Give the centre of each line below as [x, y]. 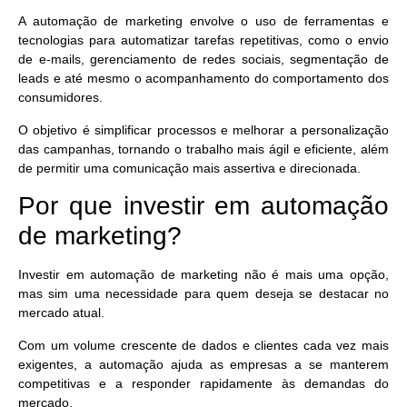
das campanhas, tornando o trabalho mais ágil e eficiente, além [203, 149]
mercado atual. [63, 313]
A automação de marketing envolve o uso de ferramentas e [203, 21]
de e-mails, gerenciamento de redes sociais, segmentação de [203, 60]
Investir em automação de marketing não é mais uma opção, [203, 275]
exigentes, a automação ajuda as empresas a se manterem [203, 364]
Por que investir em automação [203, 206]
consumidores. [62, 98]
